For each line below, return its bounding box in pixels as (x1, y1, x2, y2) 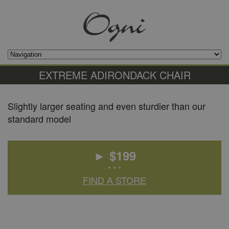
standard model (8, 112, 71, 125)
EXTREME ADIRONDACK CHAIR (38, 67, 191, 82)
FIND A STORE (83, 173, 146, 187)
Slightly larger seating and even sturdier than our (8, 99, 205, 112)
